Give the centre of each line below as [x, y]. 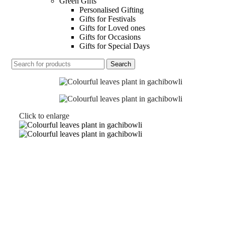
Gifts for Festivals [107, 19]
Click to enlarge [44, 116]
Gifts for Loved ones [112, 28]
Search [121, 64]
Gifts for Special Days [115, 46]
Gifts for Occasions [110, 37]
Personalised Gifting [111, 10]
